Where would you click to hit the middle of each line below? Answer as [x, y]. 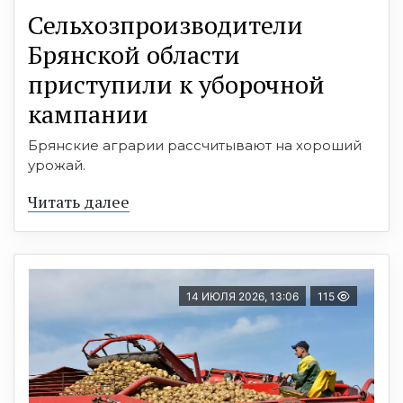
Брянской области [134, 54]
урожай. [57, 165]
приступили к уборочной [176, 84]
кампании [88, 113]
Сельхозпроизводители [166, 24]
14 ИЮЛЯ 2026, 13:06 [242, 296]
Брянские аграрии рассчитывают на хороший [195, 145]
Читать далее [79, 201]
